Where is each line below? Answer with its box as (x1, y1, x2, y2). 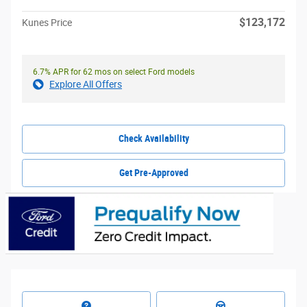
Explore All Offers (49, 79, 122, 90)
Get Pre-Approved (119, 167, 188, 178)
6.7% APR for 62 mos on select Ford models (33, 67, 195, 77)
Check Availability (118, 133, 189, 145)
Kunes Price (22, 17, 72, 29)
